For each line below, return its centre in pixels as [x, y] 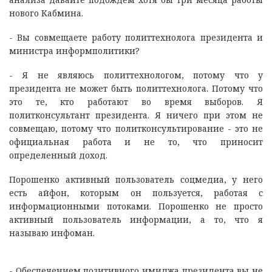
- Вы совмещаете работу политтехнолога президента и [136, 37]
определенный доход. [58, 155]
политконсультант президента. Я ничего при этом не [136, 115]
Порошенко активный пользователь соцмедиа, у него [136, 179]
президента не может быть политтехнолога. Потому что [136, 88]
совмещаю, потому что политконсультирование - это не [136, 128]
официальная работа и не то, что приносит [136, 141]
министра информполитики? [74, 50]
